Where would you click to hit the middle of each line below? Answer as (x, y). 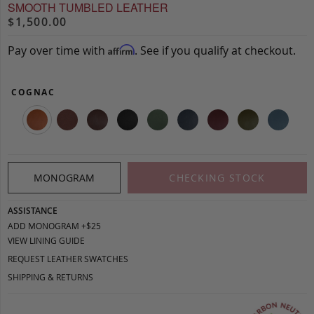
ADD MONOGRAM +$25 (54, 225)
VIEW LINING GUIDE (46, 240)
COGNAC (33, 92)
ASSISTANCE (33, 210)
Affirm (121, 49)
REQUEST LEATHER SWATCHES (68, 258)
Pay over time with (58, 50)
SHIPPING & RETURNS (50, 277)
